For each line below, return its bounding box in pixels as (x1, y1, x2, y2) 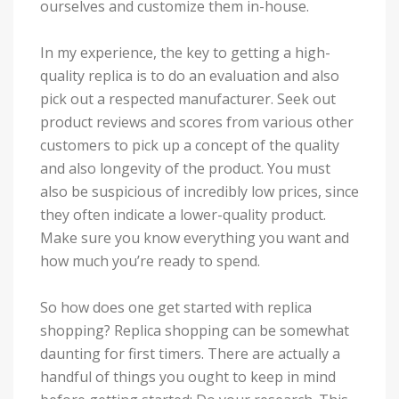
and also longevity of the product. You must (40, 158, 330, 178)
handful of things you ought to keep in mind (40, 366, 336, 387)
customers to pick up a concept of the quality (40, 134, 339, 155)
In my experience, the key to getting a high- (40, 42, 330, 62)
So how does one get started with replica (40, 297, 312, 317)
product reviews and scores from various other (40, 111, 354, 132)
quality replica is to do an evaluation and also (40, 65, 339, 85)
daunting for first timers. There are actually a (40, 343, 340, 363)
